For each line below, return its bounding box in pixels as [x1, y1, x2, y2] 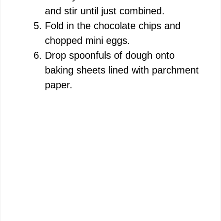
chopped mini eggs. [45, 35, 130, 46]
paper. [45, 79, 73, 90]
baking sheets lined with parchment [45, 64, 199, 75]
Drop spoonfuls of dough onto [45, 49, 175, 61]
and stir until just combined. [45, 5, 165, 16]
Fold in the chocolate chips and [45, 20, 181, 31]
